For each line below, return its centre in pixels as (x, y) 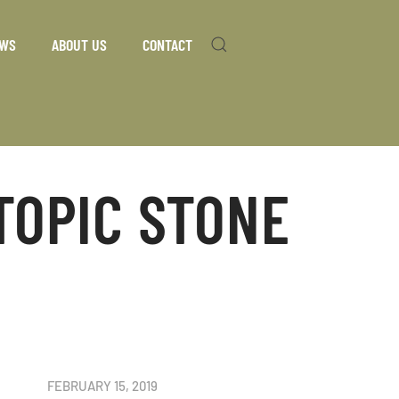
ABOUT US (79, 44)
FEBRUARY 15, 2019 (103, 385)
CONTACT (167, 44)
